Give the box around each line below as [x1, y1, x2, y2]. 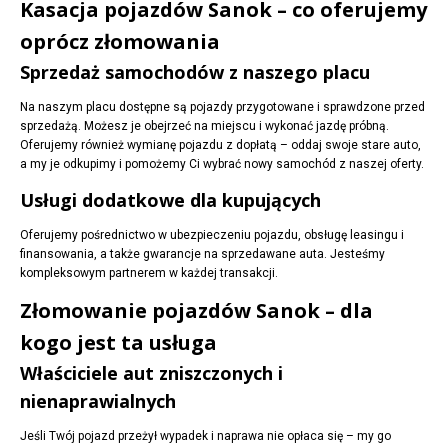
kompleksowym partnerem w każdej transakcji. [20, 266, 278, 281]
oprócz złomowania [20, 28, 220, 56]
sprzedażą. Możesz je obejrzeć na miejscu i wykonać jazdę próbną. [20, 119, 389, 134]
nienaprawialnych [20, 389, 176, 414]
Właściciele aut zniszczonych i [20, 361, 283, 386]
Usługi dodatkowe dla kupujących [20, 188, 321, 213]
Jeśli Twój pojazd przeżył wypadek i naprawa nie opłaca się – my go [20, 429, 391, 444]
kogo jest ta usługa [20, 329, 217, 357]
